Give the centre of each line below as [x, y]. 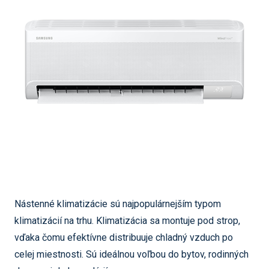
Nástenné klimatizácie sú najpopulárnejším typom [118, 204]
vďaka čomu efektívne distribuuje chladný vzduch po [124, 237]
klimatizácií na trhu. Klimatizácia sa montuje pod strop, [127, 221]
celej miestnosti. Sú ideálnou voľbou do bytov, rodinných [131, 254]
